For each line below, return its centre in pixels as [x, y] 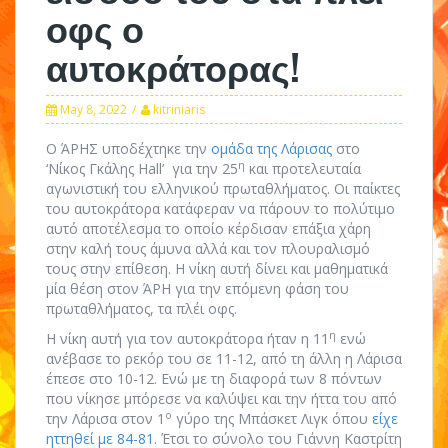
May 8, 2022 [93, 109]
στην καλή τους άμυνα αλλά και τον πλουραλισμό [208, 248]
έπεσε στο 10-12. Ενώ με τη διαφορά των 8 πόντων [214, 378]
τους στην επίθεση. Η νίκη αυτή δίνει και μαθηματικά [217, 268]
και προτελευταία [303, 168]
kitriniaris [179, 109]
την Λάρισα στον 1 [105, 418]
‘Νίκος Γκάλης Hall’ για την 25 [142, 168]
